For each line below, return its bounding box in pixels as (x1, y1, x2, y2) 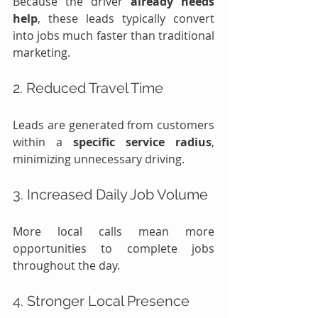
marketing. (13, 45, 70, 61)
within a (13, 134, 73, 150)
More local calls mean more (13, 224, 214, 240)
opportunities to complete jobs (13, 241, 214, 257)
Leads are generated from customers (13, 117, 214, 133)
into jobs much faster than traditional (13, 28, 214, 44)
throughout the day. (13, 258, 120, 274)
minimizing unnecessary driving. (13, 151, 185, 168)
